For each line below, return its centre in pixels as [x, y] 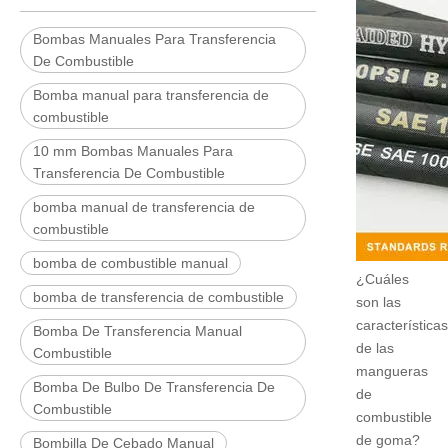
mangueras [392, 371]
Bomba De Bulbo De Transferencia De [154, 387]
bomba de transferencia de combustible [158, 297]
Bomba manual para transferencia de [151, 95]
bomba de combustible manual [130, 263]
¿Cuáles [382, 279]
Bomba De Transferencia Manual [137, 331]
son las [378, 302]
